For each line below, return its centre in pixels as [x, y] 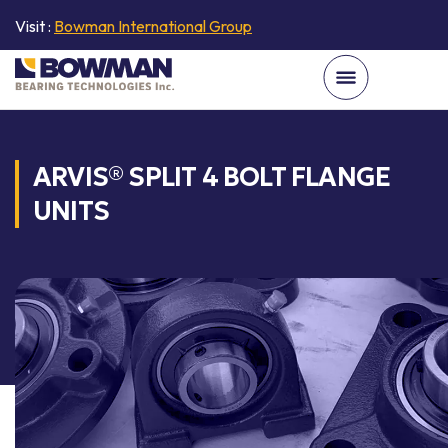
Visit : [34, 26]
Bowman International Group [153, 26]
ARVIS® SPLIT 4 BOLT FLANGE [212, 177]
